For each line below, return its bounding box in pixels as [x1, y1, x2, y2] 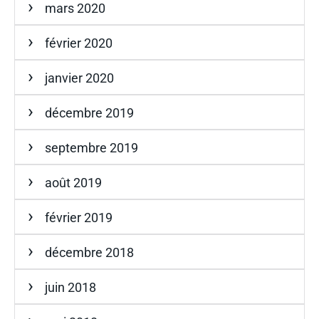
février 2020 [45, 35, 113, 51]
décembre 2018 [45, 244, 134, 260]
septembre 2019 [45, 140, 138, 155]
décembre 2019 [45, 105, 134, 120]
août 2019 [45, 174, 102, 190]
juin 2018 [45, 279, 96, 295]
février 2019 [45, 209, 113, 225]
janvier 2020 [45, 70, 114, 85]
